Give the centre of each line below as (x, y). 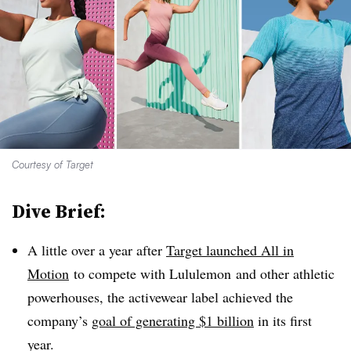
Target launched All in (230, 250)
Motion (48, 273)
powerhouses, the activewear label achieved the (160, 297)
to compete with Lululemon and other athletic (202, 273)
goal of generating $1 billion (173, 320)
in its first (283, 320)
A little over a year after (97, 250)
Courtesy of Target (52, 165)
